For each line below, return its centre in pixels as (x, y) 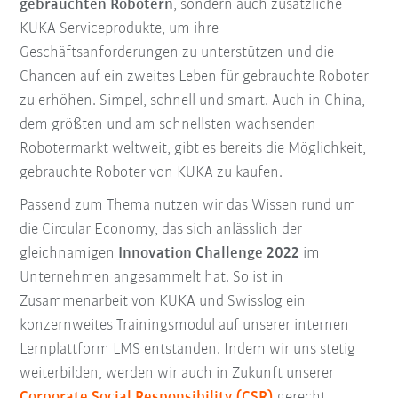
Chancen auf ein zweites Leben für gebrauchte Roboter (195, 77)
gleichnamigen (69, 254)
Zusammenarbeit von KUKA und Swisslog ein (163, 302)
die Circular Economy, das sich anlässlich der (161, 230)
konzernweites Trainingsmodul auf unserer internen (185, 326)
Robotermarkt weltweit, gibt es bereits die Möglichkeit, (193, 149)
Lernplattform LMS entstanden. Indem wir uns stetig (188, 350)
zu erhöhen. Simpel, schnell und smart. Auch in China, (193, 101)
